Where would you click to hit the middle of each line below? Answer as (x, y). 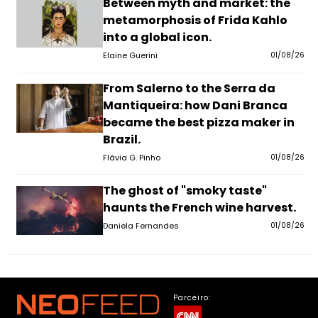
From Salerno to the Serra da (189, 89)
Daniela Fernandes (141, 226)
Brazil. (121, 140)
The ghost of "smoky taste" (185, 191)
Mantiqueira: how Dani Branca (195, 106)
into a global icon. (157, 38)
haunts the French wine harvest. (199, 208)
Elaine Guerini (130, 56)
